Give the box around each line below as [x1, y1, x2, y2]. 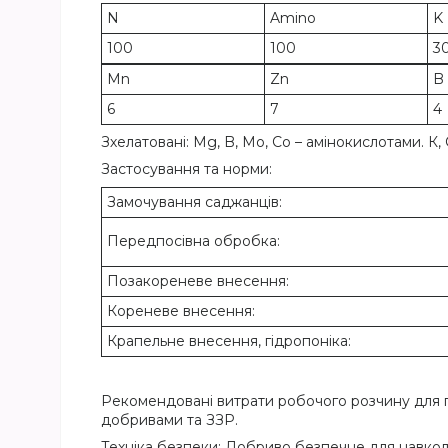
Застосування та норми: [101, 160, 272, 179]
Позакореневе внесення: [107, 272, 289, 291]
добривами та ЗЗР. [101, 411, 238, 430]
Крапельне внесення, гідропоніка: [107, 332, 351, 351]
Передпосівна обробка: [107, 232, 280, 251]
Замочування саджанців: [107, 193, 282, 212]
